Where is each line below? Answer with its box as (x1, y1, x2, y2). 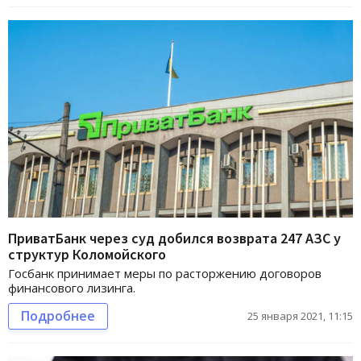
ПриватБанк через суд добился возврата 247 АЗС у (8, 228, 341, 247)
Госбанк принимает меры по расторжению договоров (8, 264, 322, 281)
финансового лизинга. (8, 279, 135, 296)
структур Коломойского (8, 244, 166, 263)
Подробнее (21, 306, 95, 325)
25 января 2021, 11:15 (247, 308, 353, 323)
